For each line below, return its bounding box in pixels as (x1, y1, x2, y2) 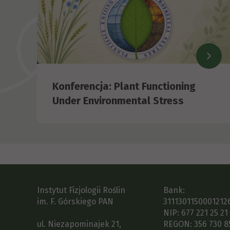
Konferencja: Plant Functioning (52, 80, 196, 93)
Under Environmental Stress (52, 94, 184, 107)
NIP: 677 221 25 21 (163, 208, 228, 218)
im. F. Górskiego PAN (37, 197, 113, 206)
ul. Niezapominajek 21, (37, 219, 121, 229)
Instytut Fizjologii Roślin (37, 185, 125, 195)
